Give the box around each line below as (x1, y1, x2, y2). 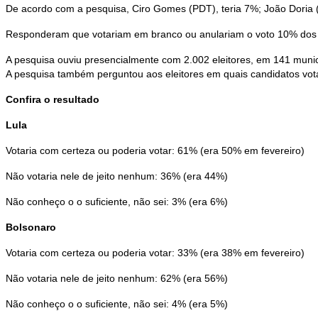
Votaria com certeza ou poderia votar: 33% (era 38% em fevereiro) (6, 247, 305, 259)
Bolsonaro (6, 221, 56, 234)
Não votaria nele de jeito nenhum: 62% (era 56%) (6, 273, 228, 285)
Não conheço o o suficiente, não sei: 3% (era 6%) (6, 196, 228, 208)
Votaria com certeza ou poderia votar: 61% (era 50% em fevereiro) (6, 145, 305, 157)
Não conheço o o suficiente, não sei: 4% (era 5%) (6, 298, 228, 310)
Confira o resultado (6, 94, 99, 106)
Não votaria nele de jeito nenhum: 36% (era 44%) (6, 170, 228, 182)
